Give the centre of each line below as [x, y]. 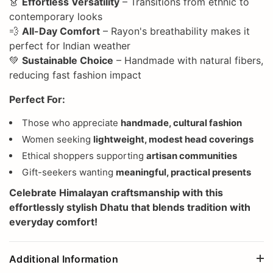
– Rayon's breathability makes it [176, 31]
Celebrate [34, 192]
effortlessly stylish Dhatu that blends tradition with [130, 207]
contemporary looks [56, 16]
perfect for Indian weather [70, 45]
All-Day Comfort [61, 31]
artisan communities [192, 155]
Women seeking [56, 139]
